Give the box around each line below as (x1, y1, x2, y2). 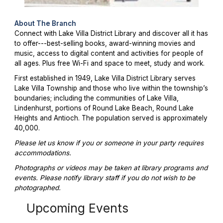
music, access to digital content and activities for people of (14, 49, 203, 58)
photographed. (14, 184, 61, 192)
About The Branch (14, 19, 76, 28)
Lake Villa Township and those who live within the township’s (14, 84, 208, 93)
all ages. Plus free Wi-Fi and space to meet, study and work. (14, 59, 205, 68)
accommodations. (14, 149, 71, 157)
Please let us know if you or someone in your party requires (14, 139, 204, 147)
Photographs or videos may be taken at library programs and (14, 164, 208, 172)
